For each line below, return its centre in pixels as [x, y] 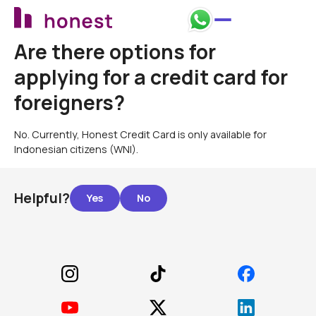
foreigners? [69, 103]
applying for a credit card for [151, 77]
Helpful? [42, 198]
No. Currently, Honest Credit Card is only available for [140, 134]
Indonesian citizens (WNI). [76, 149]
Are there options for [115, 52]
